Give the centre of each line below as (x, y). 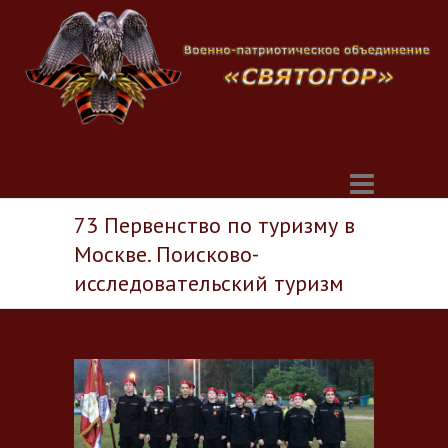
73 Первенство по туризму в (214, 225)
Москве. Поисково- (166, 254)
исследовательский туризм (209, 283)
